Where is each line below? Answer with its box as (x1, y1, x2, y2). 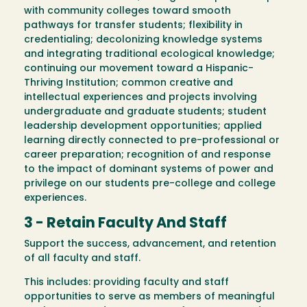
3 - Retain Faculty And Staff (24, 217, 227, 232)
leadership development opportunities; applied (24, 121, 262, 132)
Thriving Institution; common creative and (24, 78, 233, 89)
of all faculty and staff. (24, 254, 140, 265)
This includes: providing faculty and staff (24, 278, 229, 288)
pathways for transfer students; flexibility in (24, 21, 243, 32)
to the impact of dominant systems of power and (24, 164, 273, 175)
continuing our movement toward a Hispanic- (24, 64, 254, 75)
